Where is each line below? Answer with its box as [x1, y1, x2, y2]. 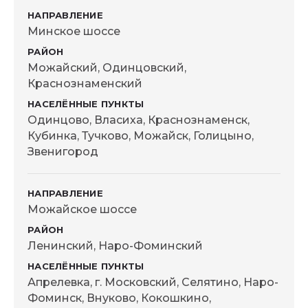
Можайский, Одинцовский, [27, 61, 186, 74]
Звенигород [27, 145, 98, 158]
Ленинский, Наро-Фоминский [27, 239, 203, 252]
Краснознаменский [27, 77, 142, 90]
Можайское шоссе [27, 203, 137, 216]
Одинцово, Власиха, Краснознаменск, [27, 113, 250, 126]
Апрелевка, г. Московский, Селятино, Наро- [27, 276, 278, 289]
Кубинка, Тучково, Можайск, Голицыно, [27, 129, 254, 142]
